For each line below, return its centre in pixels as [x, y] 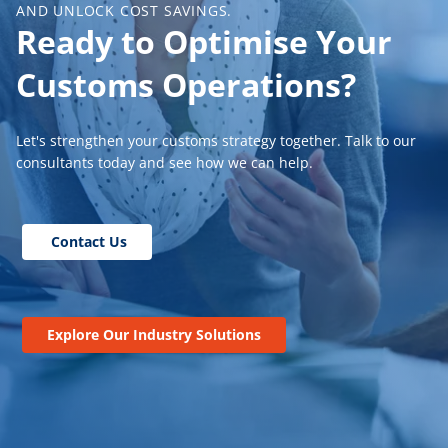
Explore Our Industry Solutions [154, 335]
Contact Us [87, 241]
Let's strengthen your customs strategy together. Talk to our [216, 141]
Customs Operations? [186, 85]
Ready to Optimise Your [204, 42]
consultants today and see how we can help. [164, 163]
